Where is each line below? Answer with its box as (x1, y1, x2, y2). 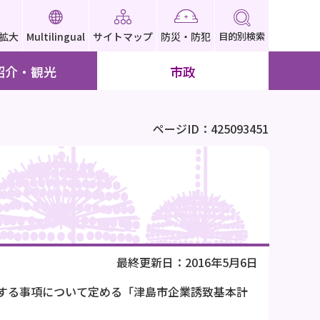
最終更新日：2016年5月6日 (116, 254, 259, 271)
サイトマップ (93, 29, 153, 44)
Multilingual (26, 29, 85, 44)
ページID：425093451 (153, 120, 269, 137)
